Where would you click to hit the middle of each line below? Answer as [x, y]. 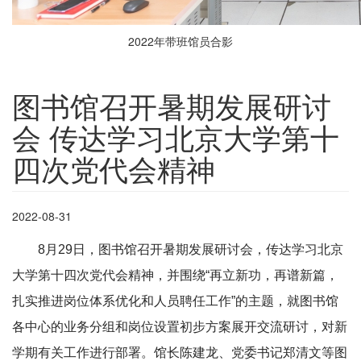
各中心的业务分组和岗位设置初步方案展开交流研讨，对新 [180, 326]
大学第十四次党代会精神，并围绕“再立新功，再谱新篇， [175, 275]
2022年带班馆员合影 [180, 41]
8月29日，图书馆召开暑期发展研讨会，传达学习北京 [191, 249]
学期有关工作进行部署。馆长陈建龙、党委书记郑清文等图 [180, 352]
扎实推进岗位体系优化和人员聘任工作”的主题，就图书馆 [175, 301]
